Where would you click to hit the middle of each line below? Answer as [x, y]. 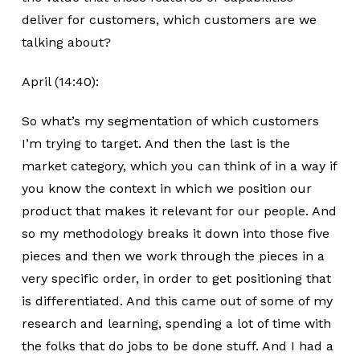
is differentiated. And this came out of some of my [177, 301]
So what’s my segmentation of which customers [170, 121]
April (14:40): [60, 82]
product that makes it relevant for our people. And [179, 211]
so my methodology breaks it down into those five [175, 233]
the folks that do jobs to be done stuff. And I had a [177, 346]
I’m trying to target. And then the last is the [155, 143]
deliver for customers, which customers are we [169, 20]
